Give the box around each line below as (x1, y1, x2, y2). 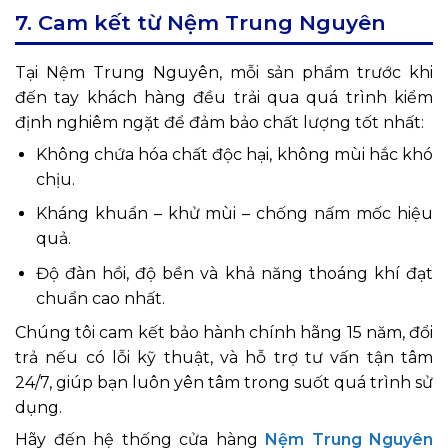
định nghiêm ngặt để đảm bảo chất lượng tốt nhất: (15, 112, 424, 132)
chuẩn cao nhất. (35, 288, 165, 308)
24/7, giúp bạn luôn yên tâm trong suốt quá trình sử (15, 373, 433, 393)
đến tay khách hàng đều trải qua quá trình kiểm (15, 87, 433, 107)
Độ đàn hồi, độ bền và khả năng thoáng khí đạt (35, 263, 433, 283)
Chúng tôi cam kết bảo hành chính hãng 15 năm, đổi (15, 323, 433, 343)
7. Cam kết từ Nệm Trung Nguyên (15, 9, 386, 35)
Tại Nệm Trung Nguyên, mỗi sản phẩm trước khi (15, 62, 433, 82)
